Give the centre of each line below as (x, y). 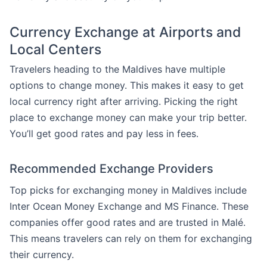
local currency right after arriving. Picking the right (124, 101)
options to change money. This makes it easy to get (127, 85)
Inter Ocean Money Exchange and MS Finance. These (129, 206)
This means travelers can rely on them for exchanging (131, 238)
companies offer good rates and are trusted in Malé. (128, 222)
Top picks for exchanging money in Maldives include (128, 190)
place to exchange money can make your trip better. (128, 117)
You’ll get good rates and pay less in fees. (104, 133)
